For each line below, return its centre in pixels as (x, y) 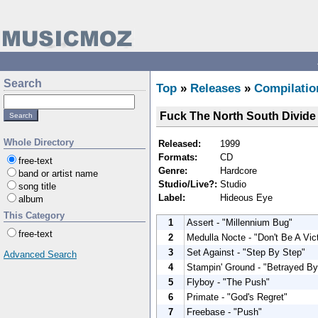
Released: (180, 143)
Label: (172, 197)
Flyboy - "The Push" (228, 282)
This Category (34, 215)
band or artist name (58, 174)
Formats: (178, 157)
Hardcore (238, 170)
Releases (215, 88)
